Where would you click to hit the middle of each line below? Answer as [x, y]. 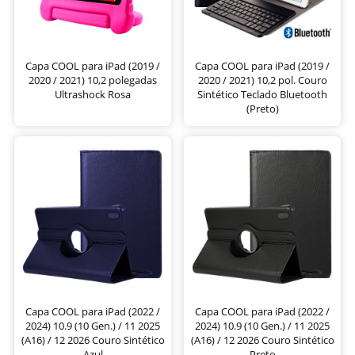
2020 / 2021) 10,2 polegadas [93, 80]
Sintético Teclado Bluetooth [262, 94]
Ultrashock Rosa [93, 94]
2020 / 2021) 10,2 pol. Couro [262, 80]
